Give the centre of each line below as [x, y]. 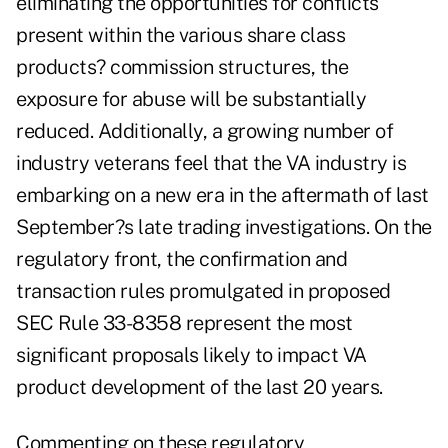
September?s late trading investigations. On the [224, 227]
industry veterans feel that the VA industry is [211, 163]
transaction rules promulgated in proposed [203, 291]
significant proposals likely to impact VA [191, 355]
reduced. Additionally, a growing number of [204, 131]
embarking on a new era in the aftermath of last [222, 195]
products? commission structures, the [182, 67]
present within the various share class [180, 35]
